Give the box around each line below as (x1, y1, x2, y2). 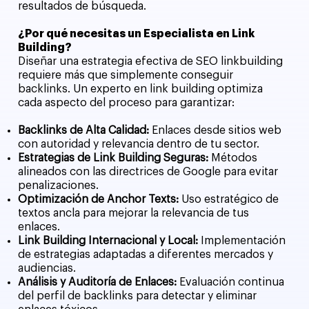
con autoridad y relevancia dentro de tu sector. (18, 139, 260, 150)
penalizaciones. (18, 180, 99, 192)
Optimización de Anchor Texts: (18, 194, 182, 206)
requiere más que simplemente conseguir (18, 70, 234, 81)
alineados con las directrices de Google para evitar (18, 166, 279, 178)
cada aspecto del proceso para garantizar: (18, 97, 235, 109)
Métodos (208, 152, 258, 164)
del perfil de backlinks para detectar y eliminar (18, 290, 257, 302)
